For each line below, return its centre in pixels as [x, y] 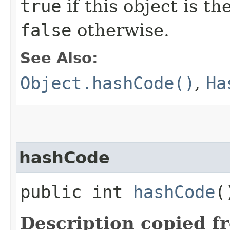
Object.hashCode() [107, 83]
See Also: [59, 58]
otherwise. [120, 30]
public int [76, 192]
